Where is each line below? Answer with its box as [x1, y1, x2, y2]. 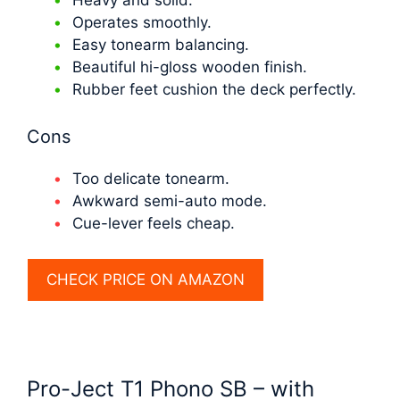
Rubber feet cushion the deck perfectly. [72, 79, 356, 98]
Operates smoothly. [72, 12, 212, 31]
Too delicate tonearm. [72, 170, 229, 188]
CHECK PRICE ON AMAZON [46, 270, 245, 288]
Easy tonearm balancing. [72, 35, 249, 54]
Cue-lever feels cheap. [72, 214, 235, 233]
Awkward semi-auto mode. [72, 192, 267, 211]
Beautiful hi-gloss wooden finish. [72, 57, 307, 76]
